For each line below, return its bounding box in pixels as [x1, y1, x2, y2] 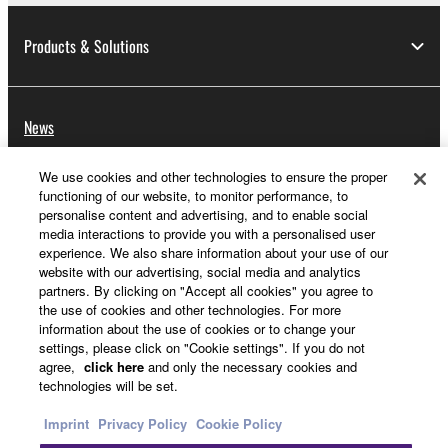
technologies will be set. [38, 376, 178, 395]
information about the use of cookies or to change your [38, 319, 355, 338]
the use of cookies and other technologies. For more [38, 300, 341, 319]
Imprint [43, 414, 89, 433]
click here [83, 357, 144, 376]
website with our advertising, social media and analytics [38, 262, 361, 281]
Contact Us [98, 386, 168, 407]
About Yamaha [24, 196, 109, 221]
